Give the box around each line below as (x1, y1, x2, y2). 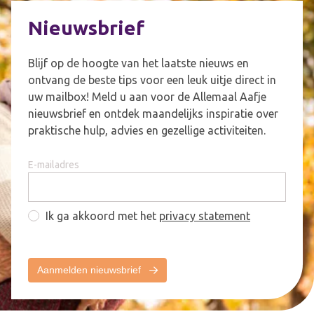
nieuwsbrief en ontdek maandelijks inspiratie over (28, 107, 278, 120)
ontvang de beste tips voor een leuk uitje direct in (28, 74, 276, 86)
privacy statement (159, 210, 250, 222)
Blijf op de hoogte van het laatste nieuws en (28, 57, 249, 69)
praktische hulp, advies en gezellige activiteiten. (28, 124, 266, 137)
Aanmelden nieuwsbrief (37, 264, 144, 275)
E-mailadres (28, 159, 79, 170)
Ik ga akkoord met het (46, 210, 159, 222)
